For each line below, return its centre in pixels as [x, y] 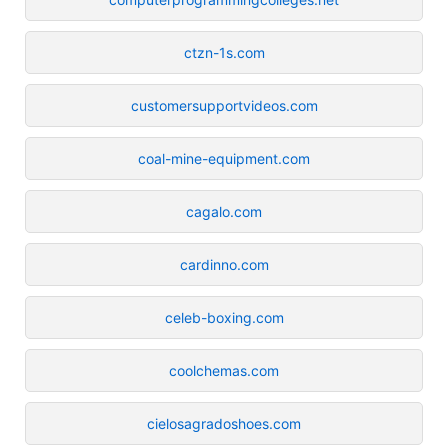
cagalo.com [224, 211]
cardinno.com [224, 264]
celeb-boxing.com [224, 317]
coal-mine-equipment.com [224, 158]
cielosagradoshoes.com [224, 423]
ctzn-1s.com [224, 52]
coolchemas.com [224, 370]
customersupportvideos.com [224, 105]
